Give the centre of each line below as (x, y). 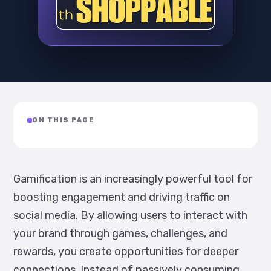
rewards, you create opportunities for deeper (126, 252)
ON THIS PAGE (64, 120)
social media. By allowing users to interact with (130, 215)
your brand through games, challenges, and (120, 233)
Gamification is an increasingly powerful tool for (133, 179)
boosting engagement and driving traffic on (122, 197)
